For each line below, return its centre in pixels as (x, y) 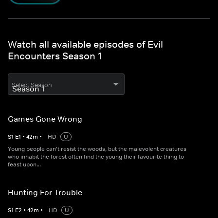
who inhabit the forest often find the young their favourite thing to (96, 157)
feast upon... (24, 165)
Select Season (32, 85)
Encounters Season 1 (55, 56)
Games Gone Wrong (45, 119)
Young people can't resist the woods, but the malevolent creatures (97, 149)
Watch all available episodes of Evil (85, 45)
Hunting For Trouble (45, 192)
